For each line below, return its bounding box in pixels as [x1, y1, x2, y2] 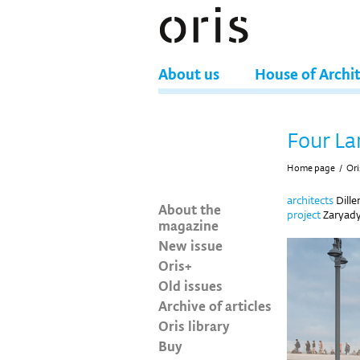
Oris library [158, 316, 230, 335]
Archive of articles [158, 296, 272, 315]
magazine [158, 215, 219, 235]
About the [158, 199, 221, 219]
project [287, 207, 323, 222]
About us [158, 63, 219, 84]
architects [287, 193, 333, 207]
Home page [287, 162, 335, 174]
